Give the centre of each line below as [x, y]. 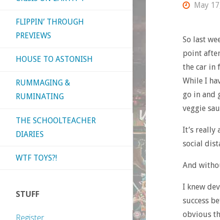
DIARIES [30, 134]
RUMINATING [40, 97]
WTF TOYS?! [36, 158]
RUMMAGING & [43, 83]
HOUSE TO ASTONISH [54, 59]
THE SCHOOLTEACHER [56, 120]
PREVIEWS [33, 35]
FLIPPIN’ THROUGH [50, 22]
